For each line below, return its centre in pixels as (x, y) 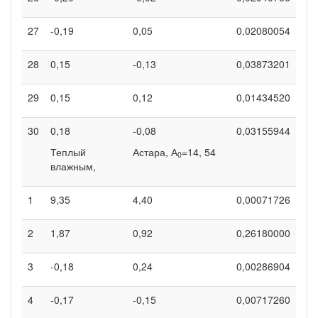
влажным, (73, 166)
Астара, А (155, 152)
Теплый (68, 152)
